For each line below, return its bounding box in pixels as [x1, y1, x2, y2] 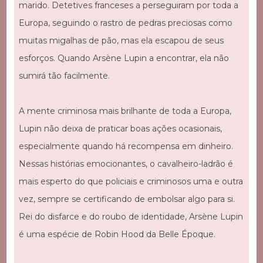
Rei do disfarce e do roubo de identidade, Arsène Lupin [18, 211, 243, 222]
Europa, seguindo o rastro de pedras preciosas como [18, 18, 232, 29]
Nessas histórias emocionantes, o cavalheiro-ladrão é [18, 159, 233, 170]
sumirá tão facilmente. [18, 70, 110, 82]
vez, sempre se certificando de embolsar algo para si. [18, 194, 235, 205]
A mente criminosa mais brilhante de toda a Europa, [18, 106, 231, 117]
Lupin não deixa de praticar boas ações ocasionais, [18, 123, 222, 134]
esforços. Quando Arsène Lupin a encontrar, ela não [18, 53, 229, 64]
